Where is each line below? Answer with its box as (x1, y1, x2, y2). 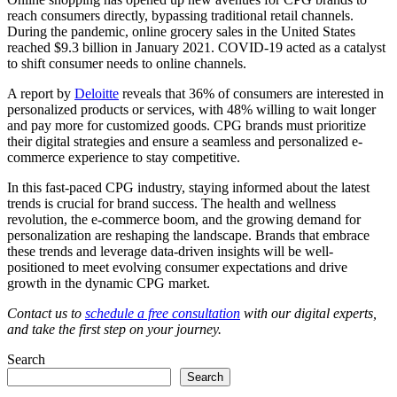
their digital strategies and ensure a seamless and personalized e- (7, 134, 362, 150)
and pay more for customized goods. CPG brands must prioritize (7, 118, 366, 134)
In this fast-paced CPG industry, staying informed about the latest (7, 180, 370, 196)
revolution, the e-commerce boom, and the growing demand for (7, 212, 361, 228)
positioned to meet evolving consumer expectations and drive (7, 260, 347, 276)
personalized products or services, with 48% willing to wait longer (7, 102, 376, 118)
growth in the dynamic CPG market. (7, 276, 210, 292)
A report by (7, 86, 74, 102)
